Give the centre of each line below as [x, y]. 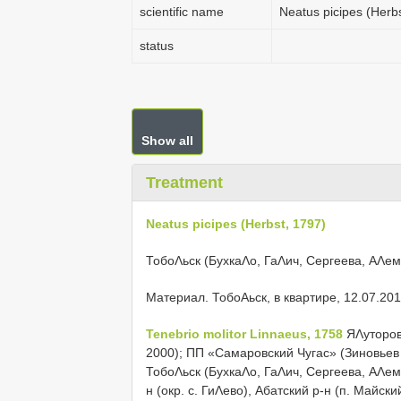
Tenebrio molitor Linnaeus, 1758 [244, 334]
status [157, 46]
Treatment [184, 183]
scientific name [182, 12]
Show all [167, 141]
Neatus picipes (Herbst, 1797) [236, 224]
